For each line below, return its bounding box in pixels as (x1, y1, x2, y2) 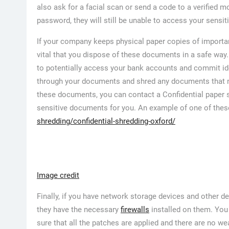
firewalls (121, 204, 149, 214)
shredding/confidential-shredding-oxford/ (37, 116, 175, 126)
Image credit (37, 170, 79, 180)
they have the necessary (37, 204, 121, 214)
